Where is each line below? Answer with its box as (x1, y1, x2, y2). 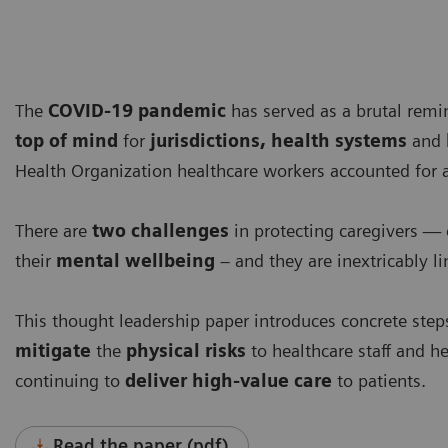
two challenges (92, 219, 229, 241)
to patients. (337, 369, 426, 391)
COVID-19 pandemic (48, 99, 226, 121)
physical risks (121, 339, 251, 361)
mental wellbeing (56, 249, 215, 271)
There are (15, 219, 92, 241)
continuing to (15, 369, 125, 391)
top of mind (15, 129, 118, 151)
